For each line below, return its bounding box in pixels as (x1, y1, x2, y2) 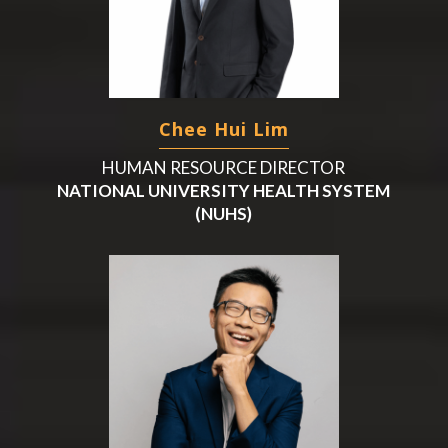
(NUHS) (195, 202, 253, 224)
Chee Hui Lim (158, 116, 289, 141)
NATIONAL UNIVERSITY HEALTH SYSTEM (57, 179, 391, 201)
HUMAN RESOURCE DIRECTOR (102, 156, 346, 178)
